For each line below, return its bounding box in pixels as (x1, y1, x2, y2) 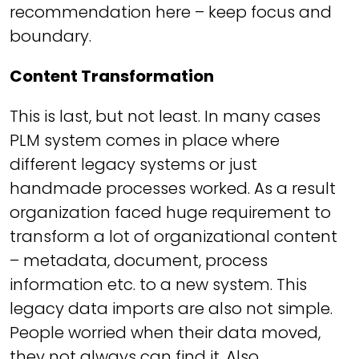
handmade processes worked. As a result (10, 177, 336, 200)
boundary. (10, 25, 91, 47)
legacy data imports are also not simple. (10, 297, 333, 320)
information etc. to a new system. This (10, 273, 307, 296)
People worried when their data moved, (10, 321, 321, 344)
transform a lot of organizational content (10, 225, 337, 248)
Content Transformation (10, 65, 214, 87)
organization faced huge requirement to (10, 201, 331, 224)
